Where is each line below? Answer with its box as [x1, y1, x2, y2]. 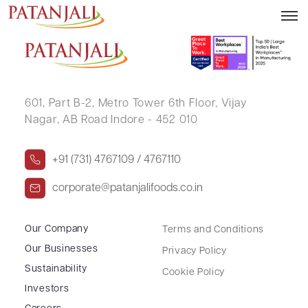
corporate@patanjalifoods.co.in [52, 182, 203, 194]
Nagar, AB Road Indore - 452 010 [25, 114, 198, 126]
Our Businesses [25, 243, 98, 254]
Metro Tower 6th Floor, [94, 98, 218, 109]
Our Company [25, 223, 89, 234]
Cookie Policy [162, 267, 225, 278]
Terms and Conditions [162, 224, 264, 235]
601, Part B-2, [25, 98, 95, 109]
